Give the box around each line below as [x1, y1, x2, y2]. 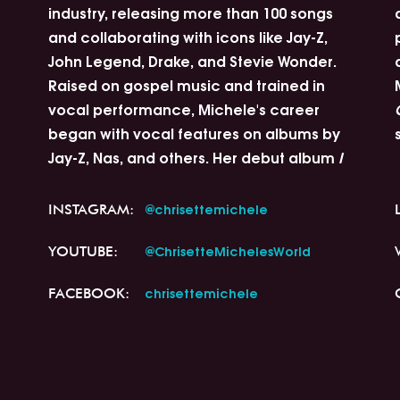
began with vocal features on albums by [47, 121, 340, 144]
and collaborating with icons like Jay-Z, [47, 25, 328, 47]
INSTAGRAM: [47, 201, 134, 218]
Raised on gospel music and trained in [47, 73, 325, 96]
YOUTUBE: [47, 243, 118, 260]
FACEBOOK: [47, 285, 129, 302]
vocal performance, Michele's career [47, 97, 320, 120]
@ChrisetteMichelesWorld [144, 241, 311, 260]
